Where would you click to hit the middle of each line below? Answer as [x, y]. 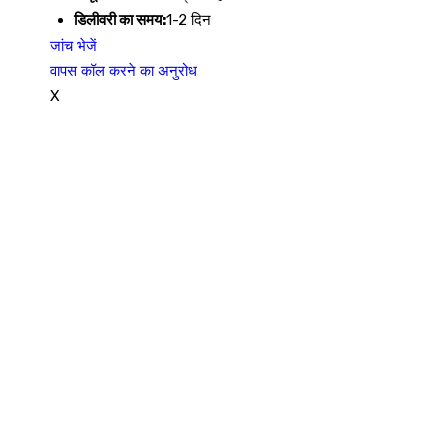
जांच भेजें [73, 45]
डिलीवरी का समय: [120, 19]
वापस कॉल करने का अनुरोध [123, 70]
